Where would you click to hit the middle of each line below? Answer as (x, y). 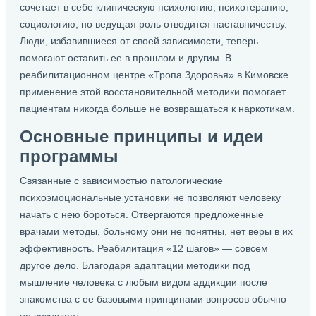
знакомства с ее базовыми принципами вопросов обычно (153, 299)
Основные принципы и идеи (142, 136)
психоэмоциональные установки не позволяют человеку (150, 197)
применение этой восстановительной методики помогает (153, 92)
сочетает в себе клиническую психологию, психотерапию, (154, 7)
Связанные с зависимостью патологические (121, 181)
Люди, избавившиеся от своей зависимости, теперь (139, 41)
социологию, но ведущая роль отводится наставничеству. (153, 24)
